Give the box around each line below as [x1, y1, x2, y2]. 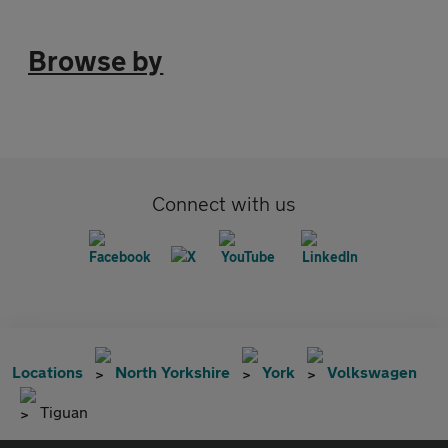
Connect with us [152, 192, 296, 215]
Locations [12, 362, 83, 381]
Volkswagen [327, 362, 417, 381]
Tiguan [40, 402, 88, 421]
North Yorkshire [115, 362, 230, 381]
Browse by [28, 44, 164, 77]
